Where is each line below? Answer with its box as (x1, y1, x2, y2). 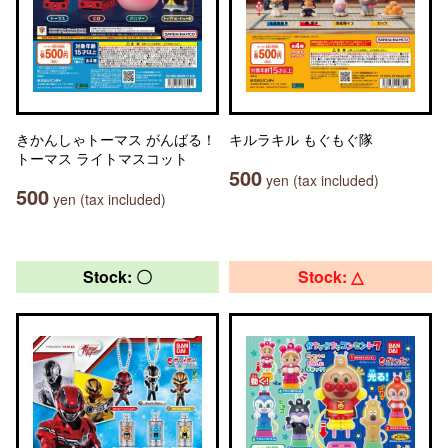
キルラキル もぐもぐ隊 (229, 129, 373, 149)
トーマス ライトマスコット (16, 148, 188, 168)
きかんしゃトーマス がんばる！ (16, 129, 216, 149)
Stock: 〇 (83, 265, 152, 288)
